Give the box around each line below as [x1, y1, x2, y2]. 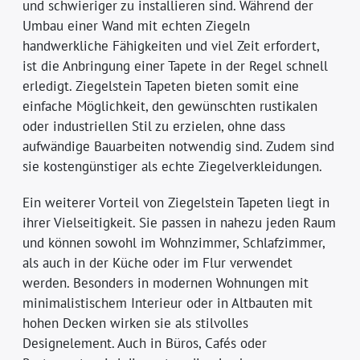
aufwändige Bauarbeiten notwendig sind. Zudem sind [22, 137, 335, 155]
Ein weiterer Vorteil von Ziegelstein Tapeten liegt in [22, 193, 330, 211]
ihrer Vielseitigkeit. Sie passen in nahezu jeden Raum [22, 213, 337, 231]
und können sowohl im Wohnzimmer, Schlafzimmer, [22, 233, 325, 252]
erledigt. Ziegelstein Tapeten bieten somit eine [22, 76, 300, 95]
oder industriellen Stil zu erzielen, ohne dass [22, 117, 286, 135]
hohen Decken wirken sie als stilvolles [22, 313, 249, 332]
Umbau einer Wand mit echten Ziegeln [22, 16, 251, 35]
